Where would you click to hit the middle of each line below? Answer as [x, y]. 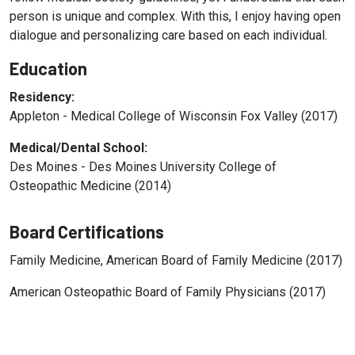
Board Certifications [87, 232]
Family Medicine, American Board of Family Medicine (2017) [176, 261]
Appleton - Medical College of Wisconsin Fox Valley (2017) [174, 116]
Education [48, 69]
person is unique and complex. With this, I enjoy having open [175, 17]
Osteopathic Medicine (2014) [90, 186]
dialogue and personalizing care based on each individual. [168, 36]
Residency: [42, 97]
